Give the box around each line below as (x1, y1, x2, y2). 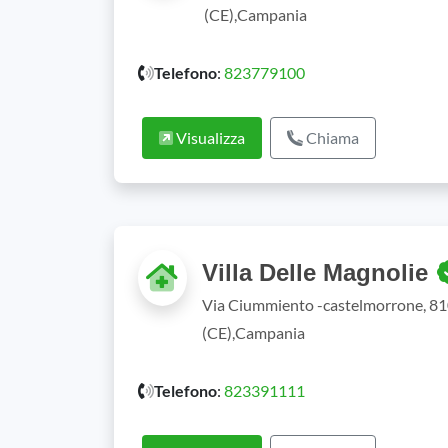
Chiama (303, 128, 359, 147)
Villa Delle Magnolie (201, 259, 435, 286)
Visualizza (173, 128, 245, 147)
